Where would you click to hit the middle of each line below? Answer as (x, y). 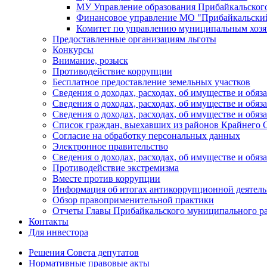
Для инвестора (58, 232)
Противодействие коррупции (112, 72)
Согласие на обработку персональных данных (146, 136)
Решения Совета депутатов (84, 253)
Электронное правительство (110, 147)
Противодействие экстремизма (116, 168)
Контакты (49, 222)
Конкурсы (73, 50)
